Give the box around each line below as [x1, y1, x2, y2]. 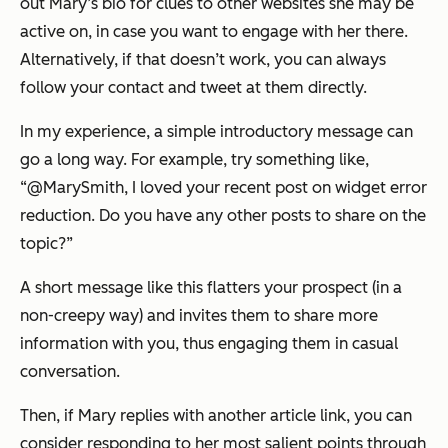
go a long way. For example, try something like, [20, 150, 369, 170]
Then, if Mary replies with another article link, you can [20, 406, 412, 426]
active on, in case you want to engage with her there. [20, 22, 408, 42]
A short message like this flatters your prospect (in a [20, 278, 402, 298]
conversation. [20, 362, 124, 382]
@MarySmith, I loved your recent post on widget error [27, 178, 427, 198]
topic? [20, 234, 66, 254]
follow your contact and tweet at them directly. [20, 78, 367, 98]
